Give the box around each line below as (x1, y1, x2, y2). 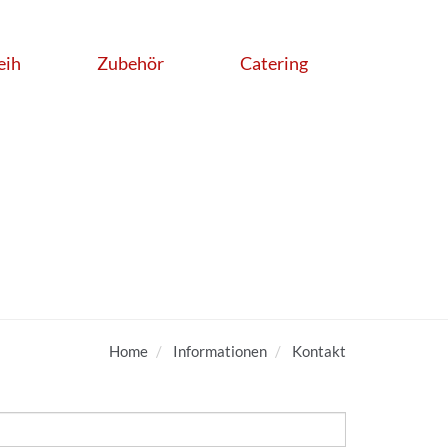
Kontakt (292, 342, 346, 360)
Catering (240, 51, 308, 74)
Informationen (173, 342, 267, 360)
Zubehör (97, 51, 164, 74)
